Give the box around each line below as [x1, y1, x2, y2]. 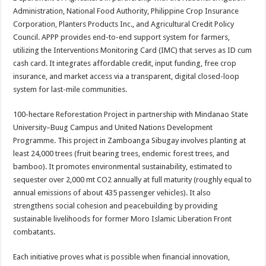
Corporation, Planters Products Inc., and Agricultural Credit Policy [13, 20, 235, 28]
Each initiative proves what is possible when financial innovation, [13, 252, 230, 261]
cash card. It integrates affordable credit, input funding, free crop [13, 59, 237, 68]
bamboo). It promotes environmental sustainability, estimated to [13, 162, 233, 171]
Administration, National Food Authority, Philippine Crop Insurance [13, 7, 239, 15]
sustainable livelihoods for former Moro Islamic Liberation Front [13, 214, 232, 223]
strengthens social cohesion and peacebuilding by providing [13, 201, 218, 210]
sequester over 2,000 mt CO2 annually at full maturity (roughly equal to [13, 175, 252, 184]
